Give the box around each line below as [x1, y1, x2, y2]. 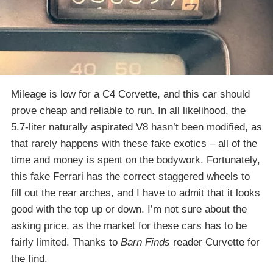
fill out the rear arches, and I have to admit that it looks [11, 186, 260, 199]
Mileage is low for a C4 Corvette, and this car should [11, 88, 250, 100]
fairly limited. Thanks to [11, 236, 121, 248]
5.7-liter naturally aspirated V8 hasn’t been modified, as [11, 121, 262, 133]
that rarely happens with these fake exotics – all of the [11, 137, 257, 149]
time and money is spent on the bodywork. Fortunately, [11, 154, 260, 166]
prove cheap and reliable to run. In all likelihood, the [11, 104, 246, 116]
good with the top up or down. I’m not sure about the [11, 203, 247, 215]
